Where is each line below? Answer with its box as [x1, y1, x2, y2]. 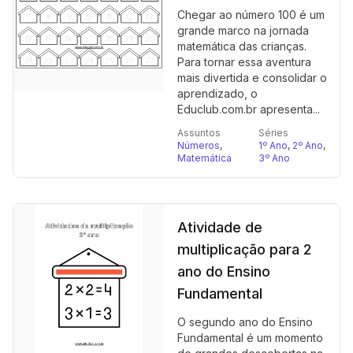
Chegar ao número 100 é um [177, 8, 325, 21]
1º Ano [258, 139, 288, 151]
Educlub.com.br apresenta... [177, 102, 320, 116]
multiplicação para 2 [177, 241, 311, 258]
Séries [258, 127, 288, 139]
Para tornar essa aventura [177, 55, 311, 69]
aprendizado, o [177, 87, 258, 100]
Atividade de [177, 219, 262, 236]
